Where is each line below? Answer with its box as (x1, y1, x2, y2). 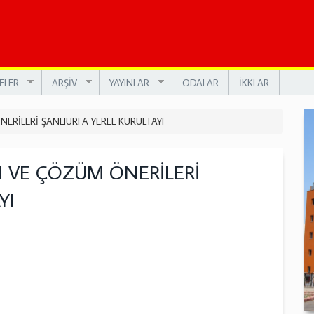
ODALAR (182, 76, 219, 89)
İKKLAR (238, 76, 269, 89)
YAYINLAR (109, 76, 149, 89)
